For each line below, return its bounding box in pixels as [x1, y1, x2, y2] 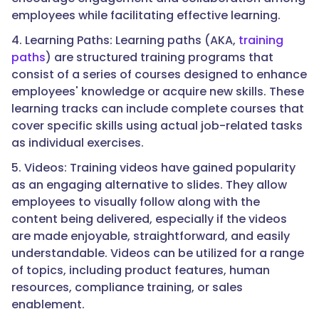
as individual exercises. [11, 135, 144, 152]
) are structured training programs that [46, 49, 273, 66]
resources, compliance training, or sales [11, 279, 243, 296]
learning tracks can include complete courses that [11, 100, 304, 117]
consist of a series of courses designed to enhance [11, 66, 307, 83]
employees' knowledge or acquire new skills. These [11, 83, 304, 100]
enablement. [11, 296, 85, 313]
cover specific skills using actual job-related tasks [11, 117, 303, 135]
